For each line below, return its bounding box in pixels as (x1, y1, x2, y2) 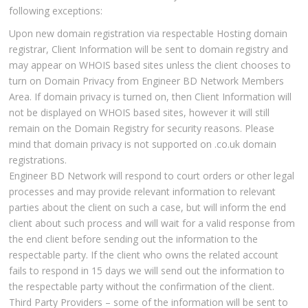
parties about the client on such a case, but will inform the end (9, 201, 287, 214)
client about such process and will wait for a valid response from (9, 217, 296, 230)
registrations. (9, 153, 67, 167)
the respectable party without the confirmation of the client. (9, 280, 275, 294)
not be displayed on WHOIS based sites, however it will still (9, 106, 270, 120)
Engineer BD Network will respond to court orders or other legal (9, 169, 295, 183)
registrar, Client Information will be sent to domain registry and (9, 43, 289, 56)
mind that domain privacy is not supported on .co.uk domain (9, 137, 277, 151)
